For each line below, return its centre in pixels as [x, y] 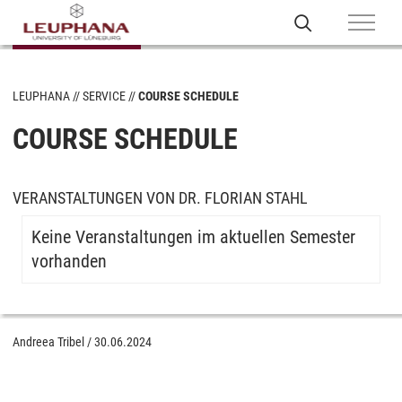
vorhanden [69, 261]
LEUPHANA [41, 96]
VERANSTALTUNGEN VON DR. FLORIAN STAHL [160, 198]
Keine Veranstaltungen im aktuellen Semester [193, 237]
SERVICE [104, 96]
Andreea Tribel [48, 342]
